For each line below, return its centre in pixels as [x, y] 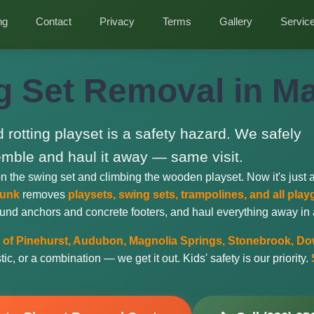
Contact [54, 21]
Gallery [236, 21]
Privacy [117, 21]
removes [44, 194]
